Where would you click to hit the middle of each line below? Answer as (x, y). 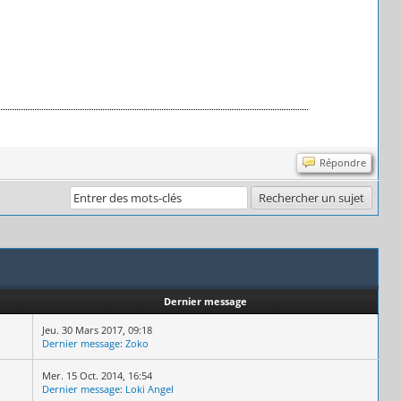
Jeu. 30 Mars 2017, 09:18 (97, 329)
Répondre (343, 162)
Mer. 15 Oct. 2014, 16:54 (97, 375)
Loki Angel (149, 388)
